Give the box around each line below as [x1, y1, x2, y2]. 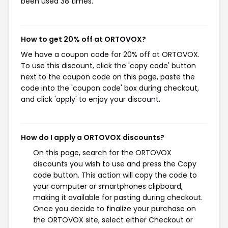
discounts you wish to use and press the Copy [33, 159, 196, 169]
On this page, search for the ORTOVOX [33, 148, 172, 158]
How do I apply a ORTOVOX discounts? [21, 132, 164, 142]
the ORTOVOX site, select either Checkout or [33, 215, 193, 225]
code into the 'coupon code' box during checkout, [21, 83, 199, 93]
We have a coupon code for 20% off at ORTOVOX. [21, 49, 199, 60]
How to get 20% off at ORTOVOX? [21, 34, 146, 44]
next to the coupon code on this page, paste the [21, 72, 195, 82]
